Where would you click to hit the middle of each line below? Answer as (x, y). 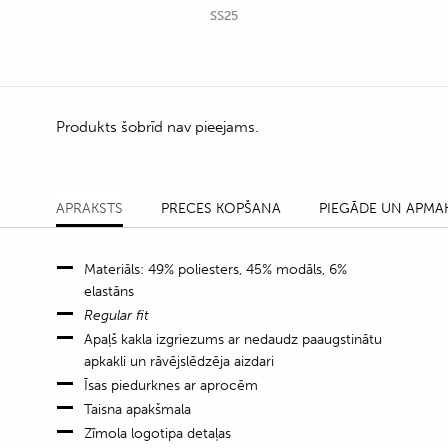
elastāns (109, 291)
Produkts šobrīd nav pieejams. (157, 126)
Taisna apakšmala (137, 409)
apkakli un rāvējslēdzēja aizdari (179, 361)
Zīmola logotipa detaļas (157, 433)
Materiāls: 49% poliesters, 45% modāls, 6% (215, 269)
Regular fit (116, 315)
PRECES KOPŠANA (221, 208)
